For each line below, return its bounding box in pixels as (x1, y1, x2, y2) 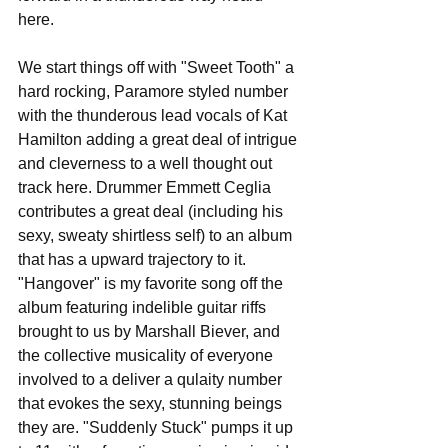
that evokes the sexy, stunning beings (18, 395, 286, 412)
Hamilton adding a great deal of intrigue (18, 131, 301, 148)
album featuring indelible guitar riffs (18, 299, 270, 316)
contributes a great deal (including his (18, 203, 287, 220)
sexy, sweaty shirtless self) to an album (18, 227, 296, 244)
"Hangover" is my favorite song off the (18, 275, 287, 292)
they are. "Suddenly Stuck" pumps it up (18, 419, 297, 436)
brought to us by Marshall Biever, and (18, 323, 284, 340)
